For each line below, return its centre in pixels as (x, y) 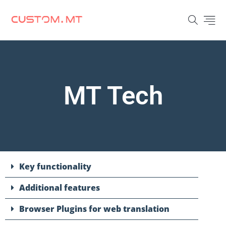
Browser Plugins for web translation (94, 209)
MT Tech (113, 96)
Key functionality (55, 166)
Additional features (60, 188)
